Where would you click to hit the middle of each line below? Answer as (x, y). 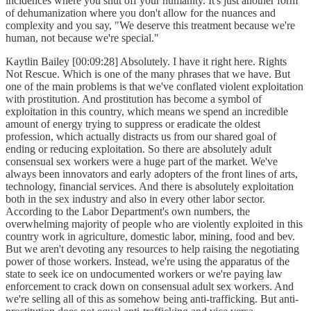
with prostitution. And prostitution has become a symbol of (134, 99)
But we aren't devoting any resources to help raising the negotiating (152, 249)
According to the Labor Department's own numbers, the (128, 212)
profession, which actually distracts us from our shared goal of (141, 137)
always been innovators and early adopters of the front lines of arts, (152, 174)
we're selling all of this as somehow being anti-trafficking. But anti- (152, 299)
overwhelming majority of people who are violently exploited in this (154, 224)
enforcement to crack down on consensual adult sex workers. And (150, 287)
